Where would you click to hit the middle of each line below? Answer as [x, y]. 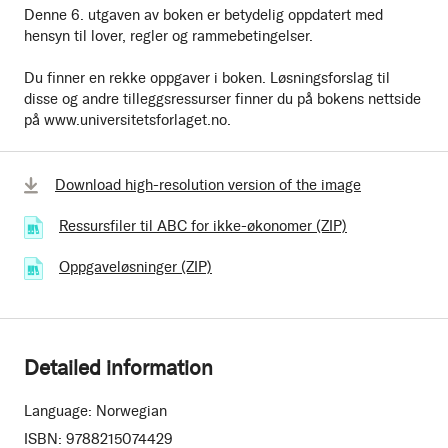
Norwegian [131, 411]
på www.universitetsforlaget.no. [127, 120]
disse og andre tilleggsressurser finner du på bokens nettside [222, 99]
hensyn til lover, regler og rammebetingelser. [168, 36]
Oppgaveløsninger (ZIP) [135, 267]
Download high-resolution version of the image [208, 185]
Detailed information [118, 367]
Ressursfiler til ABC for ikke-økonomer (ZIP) [203, 226]
